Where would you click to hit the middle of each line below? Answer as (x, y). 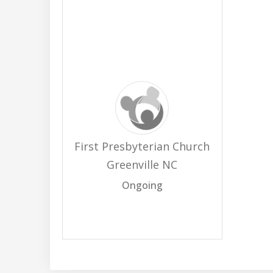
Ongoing (142, 185)
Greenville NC (142, 165)
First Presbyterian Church (142, 146)
